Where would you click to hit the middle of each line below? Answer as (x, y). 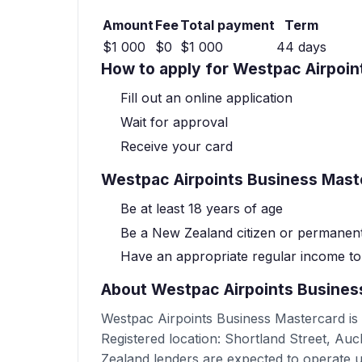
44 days (301, 47)
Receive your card (177, 146)
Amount (128, 25)
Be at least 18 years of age (202, 208)
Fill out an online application (206, 98)
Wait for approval (174, 122)
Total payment (227, 25)
